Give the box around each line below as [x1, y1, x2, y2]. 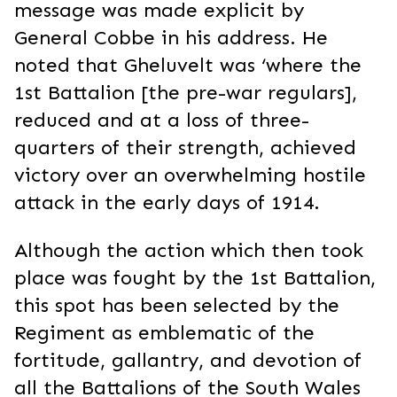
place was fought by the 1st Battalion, [14, 265, 376, 290]
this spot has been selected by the [14, 292, 339, 317]
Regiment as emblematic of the [14, 320, 315, 345]
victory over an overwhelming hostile [14, 163, 366, 188]
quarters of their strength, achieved [14, 136, 356, 160]
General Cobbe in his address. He [14, 26, 328, 51]
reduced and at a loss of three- [14, 108, 309, 133]
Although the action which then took [14, 237, 363, 262]
